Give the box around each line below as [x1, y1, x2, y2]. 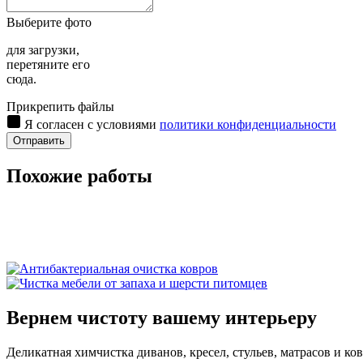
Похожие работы [6, 165, 152, 187]
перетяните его [6, 58, 90, 72]
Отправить [13, 135, 65, 147]
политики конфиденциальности [160, 117, 336, 132]
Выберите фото [6, 15, 92, 30]
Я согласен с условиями [24, 117, 160, 132]
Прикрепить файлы [6, 100, 114, 114]
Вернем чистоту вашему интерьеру [6, 307, 317, 329]
